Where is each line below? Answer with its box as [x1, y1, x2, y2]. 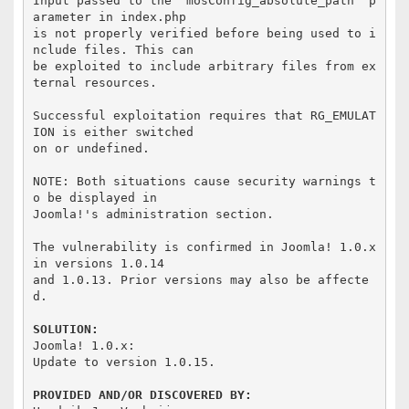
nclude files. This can [32, 42, 194, 57]
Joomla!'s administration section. [32, 206, 274, 221]
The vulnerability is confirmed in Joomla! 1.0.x [32, 239, 376, 254]
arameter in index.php [32, 9, 186, 24]
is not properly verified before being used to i [32, 26, 376, 40]
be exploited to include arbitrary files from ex [32, 58, 376, 73]
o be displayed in [32, 190, 157, 204]
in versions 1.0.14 [32, 256, 164, 270]
